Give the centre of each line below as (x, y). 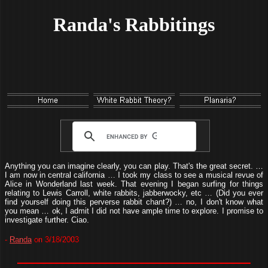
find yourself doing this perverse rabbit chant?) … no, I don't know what (134, 202)
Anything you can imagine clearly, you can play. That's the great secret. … (134, 166)
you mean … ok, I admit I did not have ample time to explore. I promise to (134, 211)
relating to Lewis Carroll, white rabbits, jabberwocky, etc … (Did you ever (134, 193)
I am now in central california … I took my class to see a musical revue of (134, 175)
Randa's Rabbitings (134, 25)
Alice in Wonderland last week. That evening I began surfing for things (134, 184)
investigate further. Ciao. (47, 220)
